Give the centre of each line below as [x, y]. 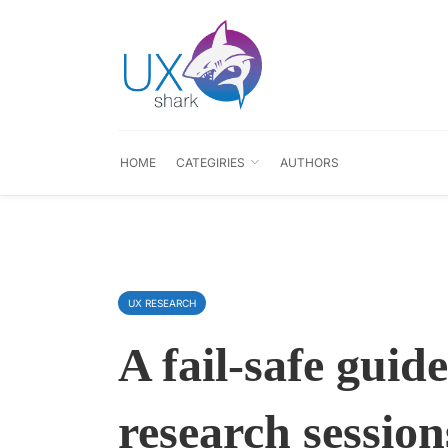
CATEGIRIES [210, 162]
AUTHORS [309, 162]
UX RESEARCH [162, 303]
